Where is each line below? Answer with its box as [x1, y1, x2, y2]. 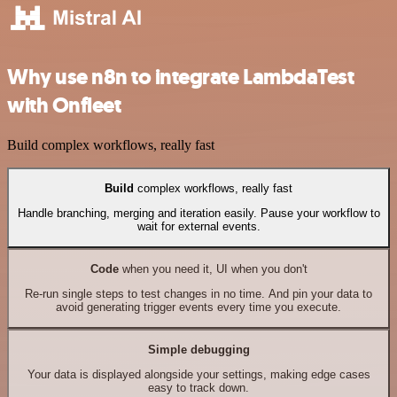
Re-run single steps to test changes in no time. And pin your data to [25, 287, 372, 301]
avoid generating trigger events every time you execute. [56, 300, 341, 315]
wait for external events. [136, 220, 261, 234]
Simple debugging [147, 343, 250, 357]
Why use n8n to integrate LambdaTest [7, 62, 354, 91]
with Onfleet [7, 90, 121, 120]
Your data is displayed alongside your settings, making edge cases [27, 368, 370, 382]
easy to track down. [148, 381, 249, 395]
